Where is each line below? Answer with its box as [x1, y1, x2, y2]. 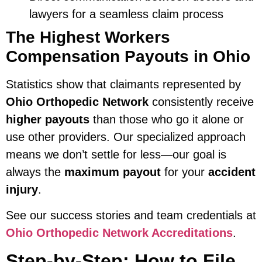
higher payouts [6, 112, 89, 126]
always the [6, 165, 64, 178]
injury [6, 182, 38, 196]
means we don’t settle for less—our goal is [6, 147, 226, 161]
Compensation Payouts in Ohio [6, 47, 250, 65]
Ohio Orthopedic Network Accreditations [6, 226, 233, 239]
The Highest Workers [6, 27, 170, 46]
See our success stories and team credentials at [6, 208, 256, 222]
